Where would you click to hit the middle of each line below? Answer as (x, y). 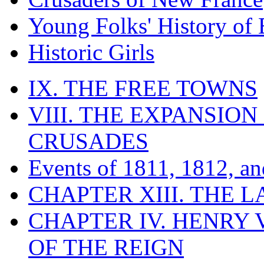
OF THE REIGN (106, 247)
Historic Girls (91, 52)
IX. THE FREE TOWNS (143, 88)
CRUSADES (88, 141)
